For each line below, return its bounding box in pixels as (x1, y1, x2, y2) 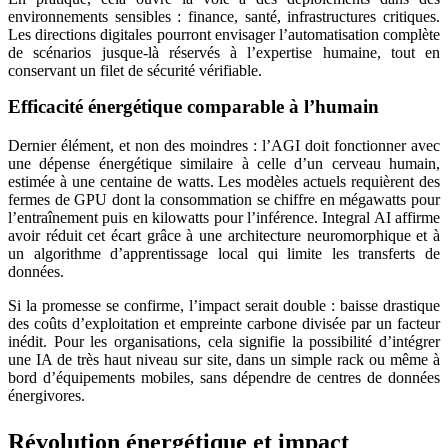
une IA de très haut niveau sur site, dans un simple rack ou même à (8, 350, 440, 368)
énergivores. (8, 386, 85, 404)
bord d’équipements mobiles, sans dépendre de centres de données (8, 368, 440, 386)
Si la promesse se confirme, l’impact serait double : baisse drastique (8, 296, 440, 314)
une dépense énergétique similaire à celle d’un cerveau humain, (8, 154, 440, 172)
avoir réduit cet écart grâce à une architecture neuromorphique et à (8, 226, 440, 244)
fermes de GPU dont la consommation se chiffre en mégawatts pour (8, 190, 440, 208)
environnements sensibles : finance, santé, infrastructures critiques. (8, 7, 440, 25)
